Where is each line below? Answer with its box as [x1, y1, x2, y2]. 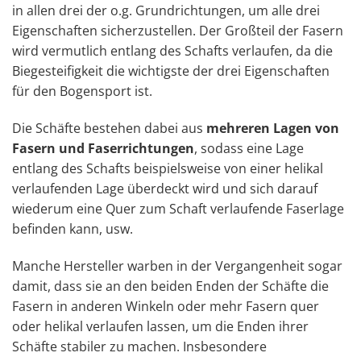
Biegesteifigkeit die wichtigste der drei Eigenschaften [12, 62, 330, 81]
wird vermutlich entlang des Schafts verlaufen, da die [12, 42, 333, 60]
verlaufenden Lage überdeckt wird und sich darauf [12, 180, 317, 198]
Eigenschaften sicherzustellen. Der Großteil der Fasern [12, 22, 343, 40]
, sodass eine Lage [194, 139, 304, 158]
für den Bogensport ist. [12, 82, 152, 101]
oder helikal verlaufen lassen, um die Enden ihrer [12, 317, 309, 335]
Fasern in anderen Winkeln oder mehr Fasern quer [12, 297, 319, 315]
